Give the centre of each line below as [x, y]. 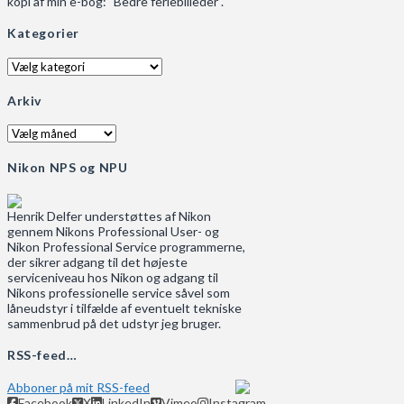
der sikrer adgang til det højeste [97, 262]
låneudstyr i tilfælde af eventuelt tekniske [124, 308]
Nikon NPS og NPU [68, 167]
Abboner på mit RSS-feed [78, 388]
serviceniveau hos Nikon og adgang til [113, 277]
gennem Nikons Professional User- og [113, 231]
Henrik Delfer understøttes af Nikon [109, 216]
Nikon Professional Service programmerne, [126, 246]
